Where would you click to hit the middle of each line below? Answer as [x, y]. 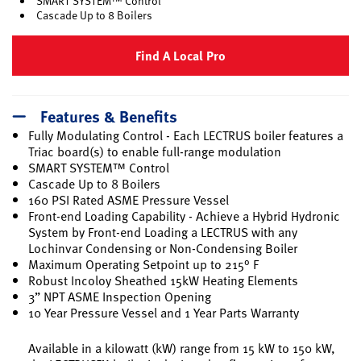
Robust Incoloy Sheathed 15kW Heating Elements [163, 280]
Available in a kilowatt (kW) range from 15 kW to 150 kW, [182, 348]
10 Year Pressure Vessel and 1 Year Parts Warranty [164, 312]
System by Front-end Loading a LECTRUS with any [163, 232]
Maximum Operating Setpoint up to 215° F [143, 264]
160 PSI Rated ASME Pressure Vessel [129, 199]
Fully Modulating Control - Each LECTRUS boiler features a [186, 135]
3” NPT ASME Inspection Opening [120, 296]
